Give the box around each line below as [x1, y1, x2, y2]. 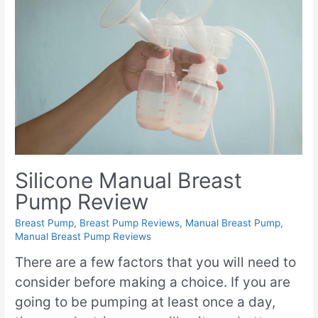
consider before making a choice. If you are [15, 274, 291, 291]
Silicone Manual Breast [15, 167, 243, 193]
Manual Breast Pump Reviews [15, 230, 152, 242]
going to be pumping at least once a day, [15, 294, 276, 311]
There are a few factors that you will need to [15, 254, 297, 271]
